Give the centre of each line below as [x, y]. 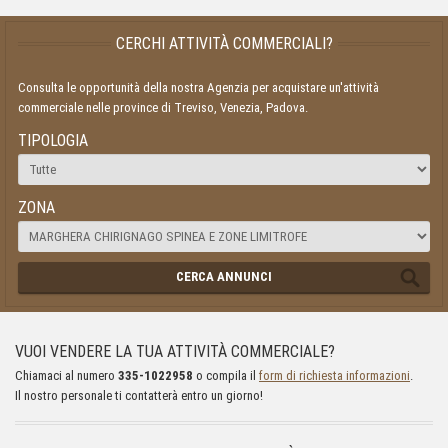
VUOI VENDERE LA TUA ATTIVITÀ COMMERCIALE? [175, 352]
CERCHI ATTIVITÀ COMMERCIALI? [224, 44]
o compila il [226, 376]
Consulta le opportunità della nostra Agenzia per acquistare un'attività [198, 88]
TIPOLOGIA [53, 141]
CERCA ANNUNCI [224, 277]
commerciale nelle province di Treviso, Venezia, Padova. [163, 108]
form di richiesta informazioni [334, 376]
